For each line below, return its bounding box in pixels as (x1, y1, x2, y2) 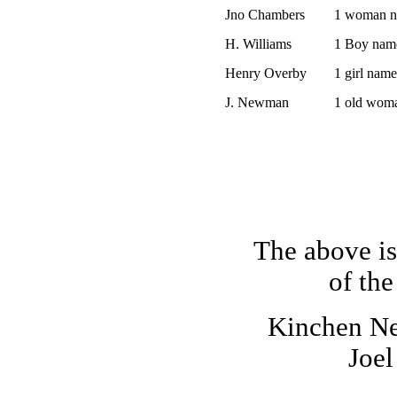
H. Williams (224, 36, 292, 52)
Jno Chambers (224, 7, 305, 23)
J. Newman (224, 95, 289, 111)
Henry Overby (224, 66, 307, 82)
